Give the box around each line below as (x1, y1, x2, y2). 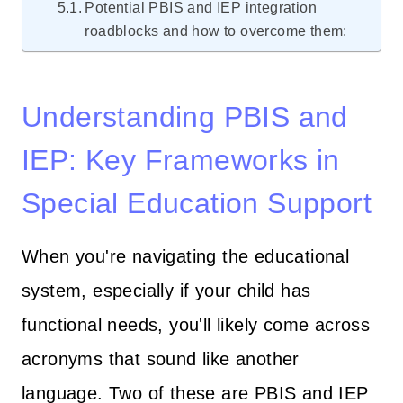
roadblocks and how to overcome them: (85, 22, 347, 39)
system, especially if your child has (22, 280, 311, 300)
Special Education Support (22, 186, 372, 219)
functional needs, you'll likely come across (22, 314, 371, 335)
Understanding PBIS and (22, 100, 348, 133)
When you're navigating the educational (22, 246, 350, 266)
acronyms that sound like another (22, 348, 300, 369)
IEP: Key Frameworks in (22, 143, 340, 176)
